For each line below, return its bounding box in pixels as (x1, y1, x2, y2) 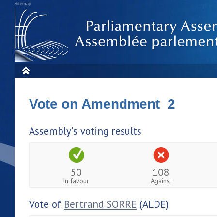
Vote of (29, 197, 64, 211)
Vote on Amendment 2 (29, 96, 175, 111)
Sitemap (15, 1, 31, 6)
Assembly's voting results (29, 124, 141, 138)
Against (150, 176, 171, 185)
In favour (63, 176, 90, 185)
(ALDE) (137, 197, 169, 211)
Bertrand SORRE (64, 197, 137, 211)
